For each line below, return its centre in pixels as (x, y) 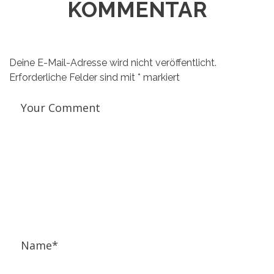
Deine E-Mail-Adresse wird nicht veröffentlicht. (113, 63)
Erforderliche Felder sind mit (73, 78)
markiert (160, 78)
